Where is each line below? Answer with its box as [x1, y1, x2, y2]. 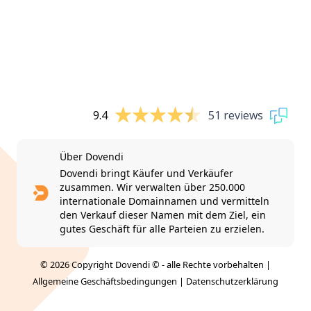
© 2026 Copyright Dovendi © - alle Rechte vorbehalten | [40, 258, 271, 271]
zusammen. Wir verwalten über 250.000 [60, 180, 245, 194]
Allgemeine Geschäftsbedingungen [33, 274, 177, 287]
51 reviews [208, 108, 263, 124]
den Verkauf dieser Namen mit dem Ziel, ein [60, 208, 266, 221]
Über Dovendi [60, 149, 124, 163]
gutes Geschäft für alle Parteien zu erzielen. [60, 221, 264, 235]
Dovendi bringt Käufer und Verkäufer [60, 166, 233, 180]
